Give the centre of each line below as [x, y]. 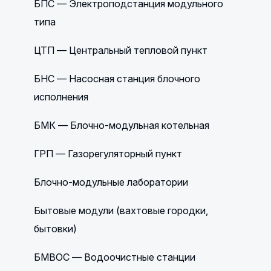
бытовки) [56, 229]
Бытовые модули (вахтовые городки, [121, 211]
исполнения [61, 97]
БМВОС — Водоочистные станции [115, 257]
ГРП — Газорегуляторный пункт [108, 154]
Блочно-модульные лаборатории [111, 182]
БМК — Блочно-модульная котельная [122, 125]
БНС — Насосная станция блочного [117, 79]
